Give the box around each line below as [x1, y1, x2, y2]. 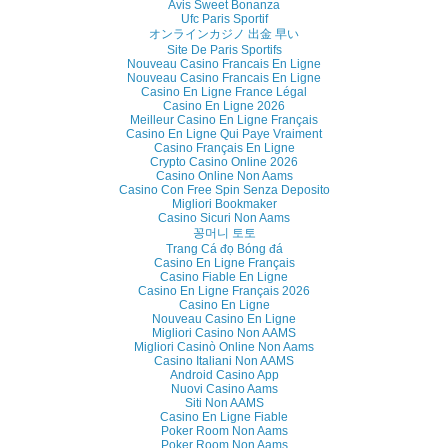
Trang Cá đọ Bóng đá [165, 241, 283, 256]
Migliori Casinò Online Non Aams [134, 339, 314, 354]
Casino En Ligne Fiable [160, 409, 288, 424]
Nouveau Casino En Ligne [152, 311, 296, 326]
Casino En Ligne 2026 [163, 98, 285, 113]
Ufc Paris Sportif [180, 11, 268, 26]
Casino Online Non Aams [155, 168, 293, 183]
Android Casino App [169, 367, 279, 382]
